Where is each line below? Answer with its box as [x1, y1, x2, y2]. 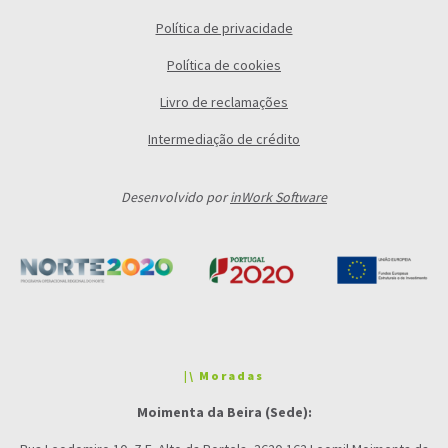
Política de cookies [167, 56, 281, 75]
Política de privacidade [155, 19, 293, 38]
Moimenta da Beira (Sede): [136, 403, 312, 421]
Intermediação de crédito [148, 130, 300, 149]
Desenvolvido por [121, 188, 230, 207]
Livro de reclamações [160, 93, 288, 112]
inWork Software [230, 188, 327, 207]
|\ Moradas [184, 368, 264, 383]
